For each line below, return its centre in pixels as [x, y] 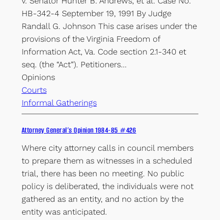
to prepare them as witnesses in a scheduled [107, 161]
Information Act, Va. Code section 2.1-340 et [104, 52]
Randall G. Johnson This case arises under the [109, 26]
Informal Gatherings [59, 103]
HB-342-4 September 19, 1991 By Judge [96, 14]
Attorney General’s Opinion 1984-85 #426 [79, 130]
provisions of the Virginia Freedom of [91, 39]
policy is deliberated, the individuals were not [107, 186]
